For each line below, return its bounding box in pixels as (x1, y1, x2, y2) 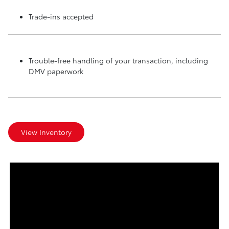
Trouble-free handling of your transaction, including (29, 55, 208, 65)
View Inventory (21, 126, 72, 137)
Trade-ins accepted (29, 11, 94, 21)
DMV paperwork (29, 65, 83, 76)
